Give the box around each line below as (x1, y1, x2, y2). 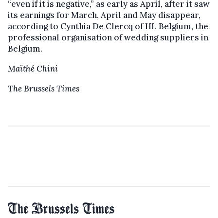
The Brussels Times (8, 83, 79, 94)
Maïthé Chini (8, 63, 58, 74)
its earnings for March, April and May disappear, (8, 10, 200, 20)
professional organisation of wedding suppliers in (8, 32, 208, 43)
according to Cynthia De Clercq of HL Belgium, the (8, 21, 208, 32)
